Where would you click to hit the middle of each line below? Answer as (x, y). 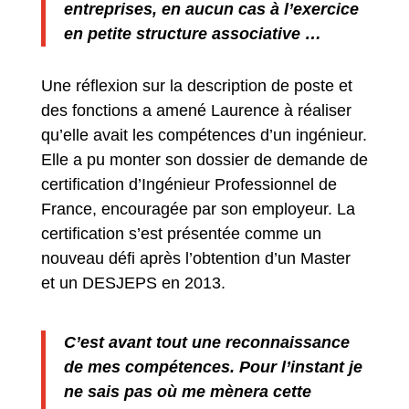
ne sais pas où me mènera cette (187, 391)
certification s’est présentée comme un (181, 233)
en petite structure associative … (192, 33)
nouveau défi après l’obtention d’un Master (195, 258)
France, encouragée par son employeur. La (198, 209)
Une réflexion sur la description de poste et (196, 85)
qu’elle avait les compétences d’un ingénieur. (204, 135)
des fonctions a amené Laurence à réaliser (196, 110)
